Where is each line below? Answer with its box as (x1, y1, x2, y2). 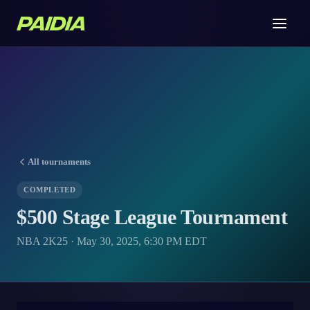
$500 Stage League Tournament (17, 206, 287, 228)
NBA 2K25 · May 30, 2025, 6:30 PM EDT (17, 235, 207, 247)
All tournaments (28, 156, 91, 167)
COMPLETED (24, 185, 76, 194)
